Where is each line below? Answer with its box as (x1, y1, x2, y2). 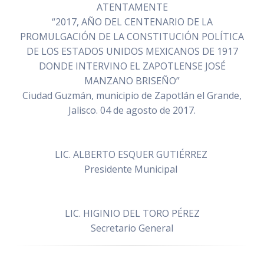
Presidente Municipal (84, 163, 180, 176)
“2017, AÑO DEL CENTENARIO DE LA (51, 15, 213, 29)
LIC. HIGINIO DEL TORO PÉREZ (64, 207, 200, 220)
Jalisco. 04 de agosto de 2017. (68, 104, 196, 117)
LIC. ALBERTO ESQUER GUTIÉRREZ (54, 148, 210, 161)
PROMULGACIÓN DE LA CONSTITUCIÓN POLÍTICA (20, 30, 244, 44)
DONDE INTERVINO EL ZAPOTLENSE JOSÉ (38, 60, 226, 73)
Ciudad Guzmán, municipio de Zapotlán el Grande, (22, 89, 242, 103)
